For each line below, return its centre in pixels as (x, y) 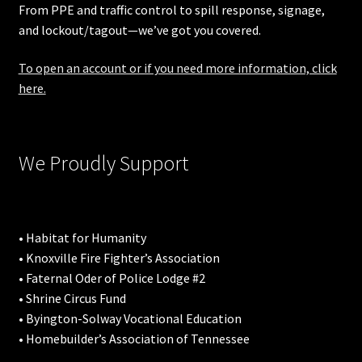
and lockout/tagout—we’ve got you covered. (139, 29)
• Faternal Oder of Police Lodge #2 (112, 278)
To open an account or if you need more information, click (177, 68)
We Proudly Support (103, 163)
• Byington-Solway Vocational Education (130, 319)
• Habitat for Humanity (82, 238)
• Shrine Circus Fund (72, 299)
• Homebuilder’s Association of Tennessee (134, 339)
